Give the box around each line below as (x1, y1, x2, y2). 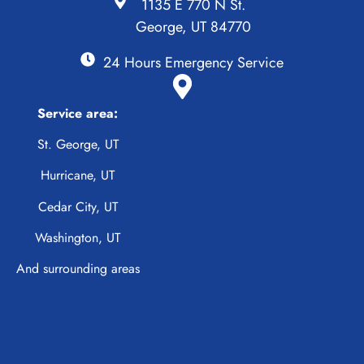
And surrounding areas (15, 259, 140, 279)
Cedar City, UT (37, 197, 118, 216)
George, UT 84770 (135, 15, 251, 37)
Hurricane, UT (41, 166, 115, 185)
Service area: (37, 103, 119, 123)
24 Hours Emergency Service (102, 51, 284, 73)
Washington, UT (35, 228, 121, 248)
